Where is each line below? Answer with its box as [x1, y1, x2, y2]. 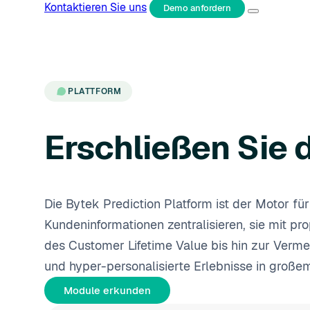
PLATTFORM [68, 86, 122, 97]
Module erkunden [64, 283, 151, 297]
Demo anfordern [163, 2, 231, 15]
